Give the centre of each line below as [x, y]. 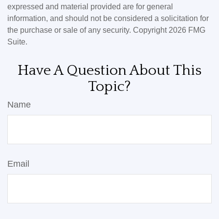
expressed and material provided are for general [90, 7]
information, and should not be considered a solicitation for [108, 19]
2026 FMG [187, 30]
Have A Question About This [109, 71]
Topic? [109, 87]
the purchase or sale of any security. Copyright [88, 30]
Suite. [17, 42]
